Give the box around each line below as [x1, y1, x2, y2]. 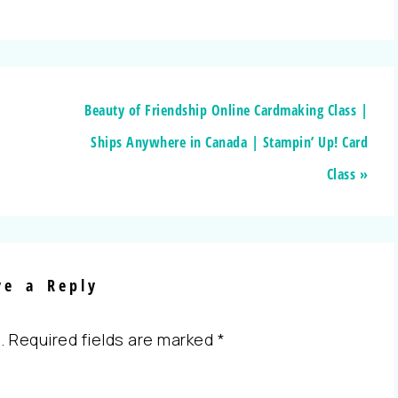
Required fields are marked [9, 329, 218, 350]
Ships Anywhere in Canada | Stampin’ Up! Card [91, 132, 368, 152]
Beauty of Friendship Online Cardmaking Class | [84, 100, 368, 120]
